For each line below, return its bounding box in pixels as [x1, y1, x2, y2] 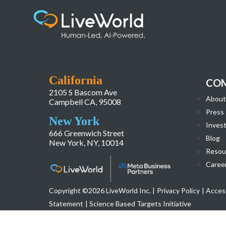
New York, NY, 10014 [49, 137, 124, 147]
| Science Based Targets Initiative [85, 199, 192, 208]
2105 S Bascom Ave [49, 87, 118, 97]
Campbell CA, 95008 [49, 96, 122, 106]
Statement [49, 199, 84, 208]
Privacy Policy [157, 186, 200, 195]
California [49, 73, 103, 87]
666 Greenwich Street [49, 128, 125, 138]
